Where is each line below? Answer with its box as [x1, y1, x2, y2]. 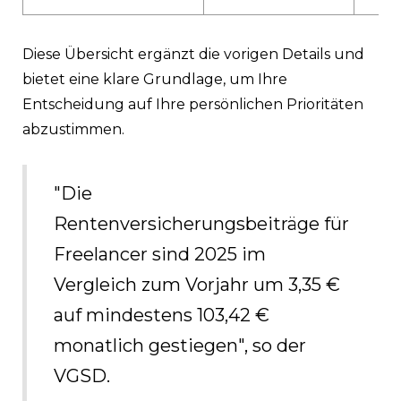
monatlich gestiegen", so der [54, 334, 306, 356]
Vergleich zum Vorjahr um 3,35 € [54, 273, 340, 295]
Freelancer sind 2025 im [54, 243, 266, 265]
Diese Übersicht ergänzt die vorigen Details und [22, 45, 364, 63]
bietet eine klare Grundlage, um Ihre [22, 70, 287, 88]
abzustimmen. [22, 120, 124, 138]
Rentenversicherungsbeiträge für [54, 212, 349, 235]
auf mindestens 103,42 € [54, 303, 269, 326]
